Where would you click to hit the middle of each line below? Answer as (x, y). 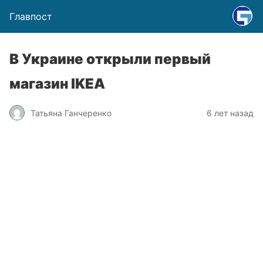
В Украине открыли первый (110, 59)
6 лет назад (230, 113)
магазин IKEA (57, 84)
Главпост (31, 16)
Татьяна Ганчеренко (71, 113)
